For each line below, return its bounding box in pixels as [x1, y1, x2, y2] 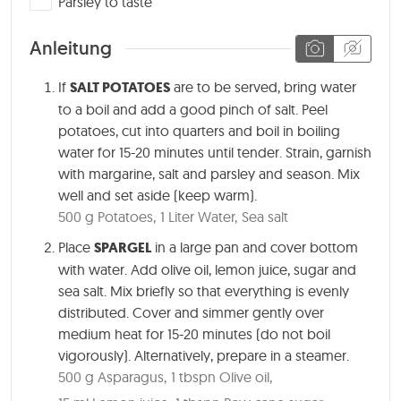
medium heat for [58, 325, 167, 344]
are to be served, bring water [170, 78, 356, 97]
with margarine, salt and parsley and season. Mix [58, 165, 360, 183]
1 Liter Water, [160, 208, 237, 226]
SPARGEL [94, 238, 151, 258]
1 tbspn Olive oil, [171, 368, 272, 387]
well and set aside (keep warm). [58, 186, 257, 205]
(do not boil [252, 325, 330, 344]
